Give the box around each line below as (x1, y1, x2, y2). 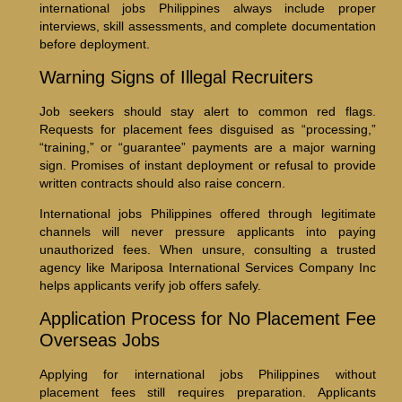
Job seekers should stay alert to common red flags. (39, 103, 376, 118)
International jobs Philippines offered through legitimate (39, 206, 376, 222)
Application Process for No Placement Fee (39, 308, 376, 328)
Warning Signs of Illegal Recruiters (39, 66, 313, 87)
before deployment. (39, 37, 150, 52)
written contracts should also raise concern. (39, 175, 285, 190)
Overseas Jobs (39, 329, 160, 350)
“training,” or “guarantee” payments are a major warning (39, 139, 376, 154)
